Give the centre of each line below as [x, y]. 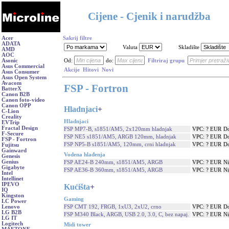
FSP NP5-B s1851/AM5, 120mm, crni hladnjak [120, 144]
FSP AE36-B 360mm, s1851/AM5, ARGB [113, 170]
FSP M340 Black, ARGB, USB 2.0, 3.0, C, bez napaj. [127, 214]
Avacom [12, 83]
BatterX [12, 89]
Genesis [11, 156]
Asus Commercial [23, 66]
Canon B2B [16, 94]
